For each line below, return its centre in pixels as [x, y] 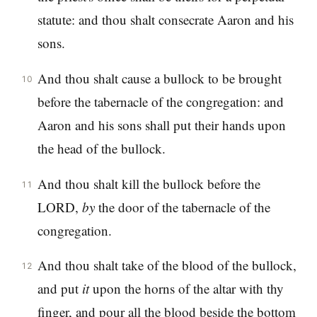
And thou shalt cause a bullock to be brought [159, 78]
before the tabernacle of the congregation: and [160, 101]
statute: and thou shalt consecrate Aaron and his [165, 20]
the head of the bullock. [101, 148]
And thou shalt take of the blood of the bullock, [167, 265]
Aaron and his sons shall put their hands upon [161, 125]
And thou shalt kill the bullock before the [149, 183]
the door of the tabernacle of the [182, 207]
